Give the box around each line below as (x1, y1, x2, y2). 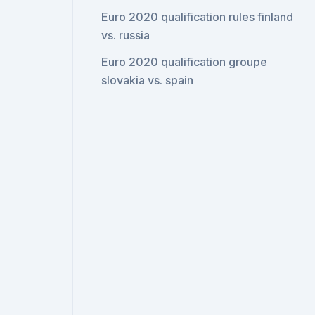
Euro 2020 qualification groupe (101, 55, 268, 69)
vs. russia (101, 28, 150, 42)
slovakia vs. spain (101, 73, 194, 87)
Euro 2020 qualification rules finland (101, 10, 294, 24)
